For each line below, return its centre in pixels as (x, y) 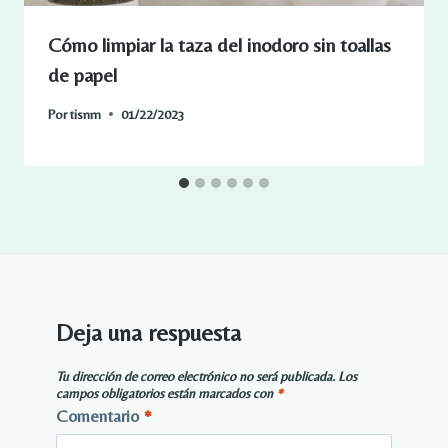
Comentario (99, 416)
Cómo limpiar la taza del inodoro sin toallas (219, 44)
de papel (82, 74)
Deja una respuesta (148, 332)
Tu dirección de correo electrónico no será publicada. (195, 375)
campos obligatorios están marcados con (166, 392)
